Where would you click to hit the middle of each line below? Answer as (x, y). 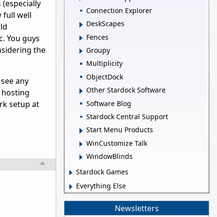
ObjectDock (105, 77)
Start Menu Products (120, 130)
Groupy (98, 50)
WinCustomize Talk (117, 143)
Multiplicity (104, 63)
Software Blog (109, 103)
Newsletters (137, 208)
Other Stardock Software (126, 90)
